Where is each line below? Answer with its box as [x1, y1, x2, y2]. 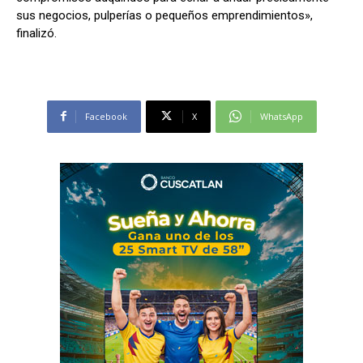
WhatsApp [259, 109, 303, 122]
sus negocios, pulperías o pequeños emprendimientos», [16, 7, 313, 23]
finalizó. [16, 25, 57, 41]
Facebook [84, 109, 127, 122]
